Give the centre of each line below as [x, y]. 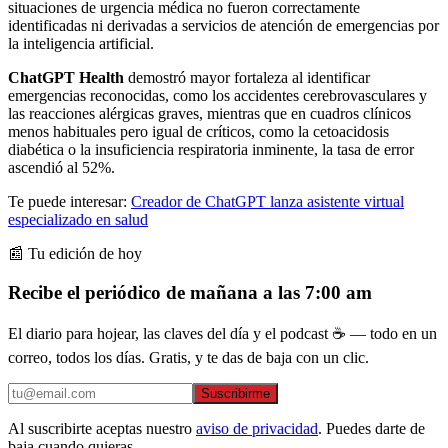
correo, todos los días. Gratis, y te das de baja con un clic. [188, 358]
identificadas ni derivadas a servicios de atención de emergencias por [223, 25]
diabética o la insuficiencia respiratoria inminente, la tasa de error [211, 149]
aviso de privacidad [257, 429]
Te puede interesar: [69, 201]
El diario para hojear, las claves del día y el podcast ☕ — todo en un [222, 334]
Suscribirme [235, 394]
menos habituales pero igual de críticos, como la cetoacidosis [198, 131]
